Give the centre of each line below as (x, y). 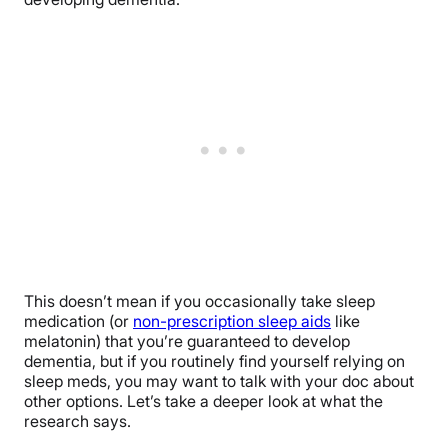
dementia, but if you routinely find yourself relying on (214, 360)
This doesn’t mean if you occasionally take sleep (199, 300)
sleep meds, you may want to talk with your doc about (219, 380)
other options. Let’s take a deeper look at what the (203, 400)
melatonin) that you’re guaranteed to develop (187, 340)
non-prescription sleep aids (232, 320)
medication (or (78, 320)
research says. (79, 420)
